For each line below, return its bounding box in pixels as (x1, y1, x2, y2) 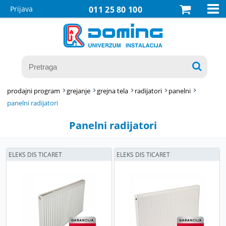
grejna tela (97, 86, 129, 95)
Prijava (10, 4, 33, 14)
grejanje (67, 86, 91, 95)
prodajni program (7, 86, 61, 95)
